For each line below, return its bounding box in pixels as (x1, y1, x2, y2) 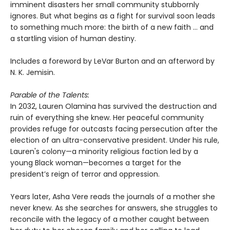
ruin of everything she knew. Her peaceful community (10, 112, 204, 123)
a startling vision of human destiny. (10, 33, 136, 44)
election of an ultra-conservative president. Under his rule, (10, 135, 219, 145)
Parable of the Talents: (10, 89, 89, 100)
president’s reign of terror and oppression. (10, 168, 160, 179)
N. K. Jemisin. (10, 67, 55, 78)
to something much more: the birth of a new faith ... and (10, 22, 214, 32)
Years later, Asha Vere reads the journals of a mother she (10, 191, 215, 202)
